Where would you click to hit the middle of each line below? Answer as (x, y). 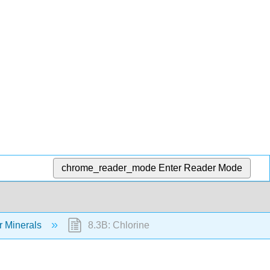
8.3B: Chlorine (117, 225)
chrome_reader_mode (109, 168)
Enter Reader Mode (201, 168)
